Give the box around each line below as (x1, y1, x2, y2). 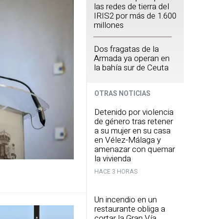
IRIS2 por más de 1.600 (94, 10, 176, 22)
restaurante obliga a (94, 203, 165, 215)
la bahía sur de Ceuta (94, 62, 169, 74)
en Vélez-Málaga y (94, 134, 161, 146)
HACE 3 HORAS (94, 167, 137, 176)
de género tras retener (94, 115, 173, 128)
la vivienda (94, 153, 131, 165)
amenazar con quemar (94, 143, 175, 155)
